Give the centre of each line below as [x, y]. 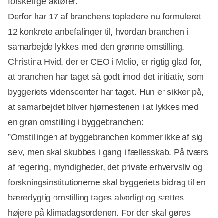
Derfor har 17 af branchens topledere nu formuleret [105, 16]
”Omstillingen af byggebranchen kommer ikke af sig [105, 137]
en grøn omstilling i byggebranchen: [76, 122]
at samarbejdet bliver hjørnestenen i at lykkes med [103, 107]
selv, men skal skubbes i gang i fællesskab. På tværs [108, 152]
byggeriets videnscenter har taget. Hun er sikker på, [106, 92]
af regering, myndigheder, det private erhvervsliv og [105, 167]
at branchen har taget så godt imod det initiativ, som [106, 77]
